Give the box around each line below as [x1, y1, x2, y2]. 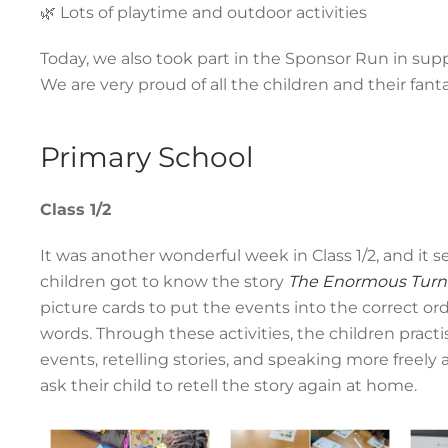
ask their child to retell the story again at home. [40, 376, 417, 396]
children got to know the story [40, 272, 288, 292]
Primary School [40, 140, 254, 175]
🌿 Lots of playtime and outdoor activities [40, 3, 367, 23]
